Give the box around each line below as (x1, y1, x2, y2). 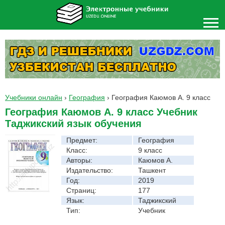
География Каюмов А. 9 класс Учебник (5, 106, 197, 118)
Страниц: (66, 186, 96, 194)
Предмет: (66, 136, 97, 144)
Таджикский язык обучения (5, 118, 142, 129)
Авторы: (66, 156, 92, 164)
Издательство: (66, 166, 113, 174)
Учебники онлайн (5, 93, 62, 101)
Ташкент (138, 166, 166, 174)
